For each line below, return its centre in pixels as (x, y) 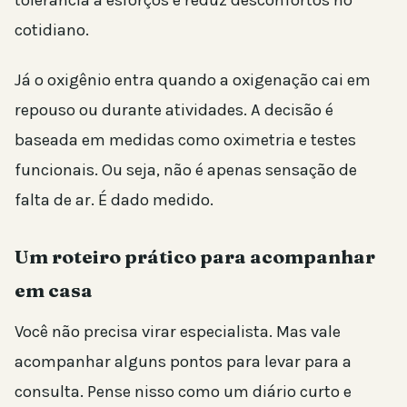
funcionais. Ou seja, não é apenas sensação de (186, 170)
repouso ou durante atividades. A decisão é (174, 110)
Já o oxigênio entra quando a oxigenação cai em (193, 80)
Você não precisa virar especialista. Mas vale (178, 332)
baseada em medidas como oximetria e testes (185, 140)
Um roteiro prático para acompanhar (195, 257)
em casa (54, 290)
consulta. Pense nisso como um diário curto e (183, 392)
